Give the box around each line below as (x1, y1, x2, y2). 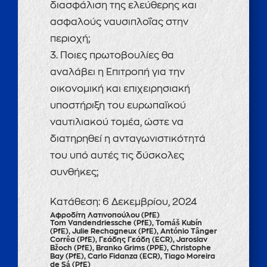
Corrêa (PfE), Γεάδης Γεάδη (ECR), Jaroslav (50, 236, 207, 243)
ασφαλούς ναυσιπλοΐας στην (50, 17, 188, 27)
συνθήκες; (50, 167, 98, 177)
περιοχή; (50, 34, 90, 44)
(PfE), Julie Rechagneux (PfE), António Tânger (50, 228, 217, 235)
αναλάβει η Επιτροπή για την (50, 67, 185, 77)
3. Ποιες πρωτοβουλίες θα (50, 51, 174, 60)
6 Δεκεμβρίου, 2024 (103, 197, 197, 207)
